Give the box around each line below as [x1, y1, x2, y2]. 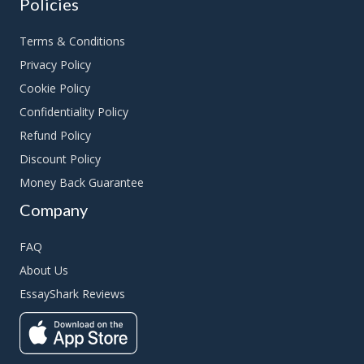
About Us [19, 262, 68, 279]
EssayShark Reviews [19, 286, 125, 302]
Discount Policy [19, 151, 101, 167]
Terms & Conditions [19, 33, 125, 50]
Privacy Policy [19, 57, 91, 73]
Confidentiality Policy [19, 104, 128, 120]
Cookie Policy [19, 80, 90, 97]
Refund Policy [19, 128, 91, 144]
